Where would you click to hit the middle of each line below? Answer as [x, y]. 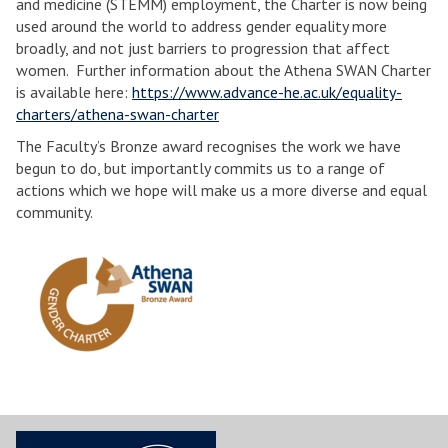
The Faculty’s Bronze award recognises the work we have [208, 146]
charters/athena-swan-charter [117, 114]
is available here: [74, 92]
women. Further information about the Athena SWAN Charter [223, 70]
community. [54, 212]
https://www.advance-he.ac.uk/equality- [267, 92]
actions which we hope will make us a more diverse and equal [221, 190]
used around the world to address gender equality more [201, 26]
